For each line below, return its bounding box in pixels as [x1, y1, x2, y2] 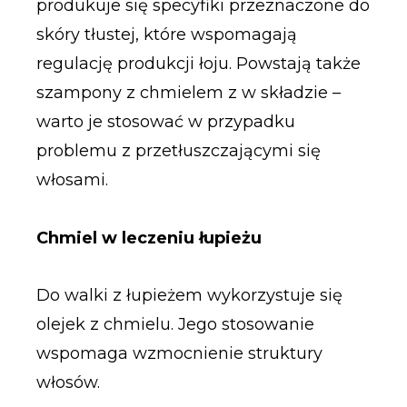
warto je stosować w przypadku [35, 112, 295, 133]
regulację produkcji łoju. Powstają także [35, 54, 361, 74]
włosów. [35, 372, 100, 393]
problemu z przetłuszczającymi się [35, 141, 321, 162]
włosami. [35, 170, 108, 191]
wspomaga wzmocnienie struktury [35, 343, 323, 364]
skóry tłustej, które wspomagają [35, 25, 297, 45]
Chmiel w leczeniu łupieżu [35, 227, 262, 248]
